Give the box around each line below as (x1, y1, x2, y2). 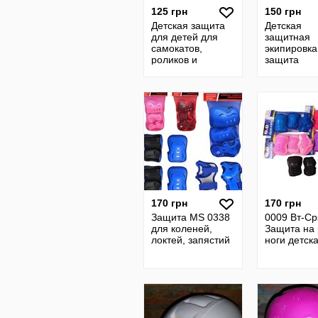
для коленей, (151, 223, 212, 234)
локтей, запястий (151, 234, 230, 246)
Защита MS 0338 (151, 212, 230, 223)
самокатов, (151, 43, 202, 54)
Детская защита (151, 20, 225, 31)
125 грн (151, 6, 187, 17)
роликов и (151, 54, 197, 65)
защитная (265, 31, 310, 43)
